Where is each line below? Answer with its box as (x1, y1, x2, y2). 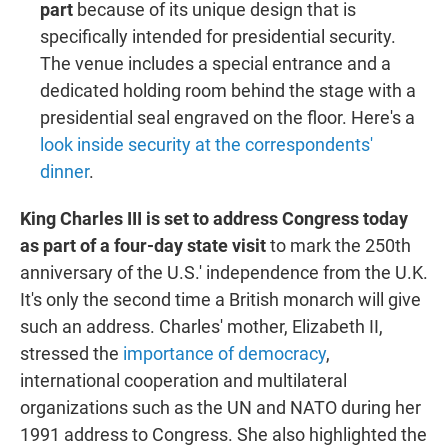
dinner (40, 160, 89, 182)
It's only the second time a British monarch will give (20, 288, 421, 310)
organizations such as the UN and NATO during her (20, 396, 421, 418)
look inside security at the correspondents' (40, 133, 373, 155)
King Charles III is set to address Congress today (20, 207, 408, 229)
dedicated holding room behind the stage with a (40, 79, 416, 101)
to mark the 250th (270, 234, 411, 256)
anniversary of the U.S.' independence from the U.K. (20, 261, 428, 283)
